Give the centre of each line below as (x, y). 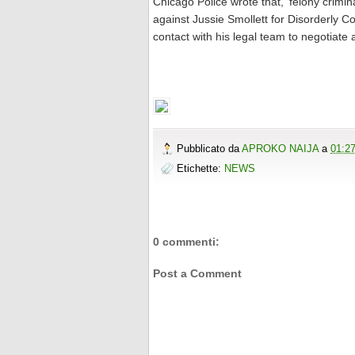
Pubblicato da (209, 148)
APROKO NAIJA (282, 148)
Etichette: (200, 169)
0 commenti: (186, 241)
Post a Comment (197, 274)
